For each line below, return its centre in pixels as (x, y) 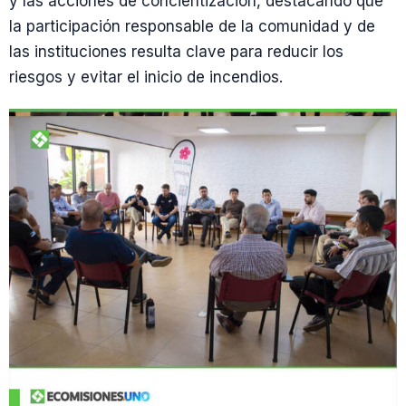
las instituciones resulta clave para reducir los (176, 51)
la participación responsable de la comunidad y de (192, 26)
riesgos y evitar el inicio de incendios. (146, 77)
